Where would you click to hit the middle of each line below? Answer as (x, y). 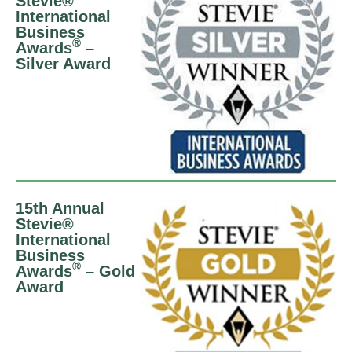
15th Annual (60, 208)
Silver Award (63, 64)
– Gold (108, 271)
